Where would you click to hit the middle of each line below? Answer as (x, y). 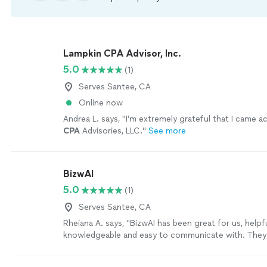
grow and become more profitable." (133, 259)
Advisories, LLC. (111, 131)
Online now (101, 103)
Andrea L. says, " (94, 119)
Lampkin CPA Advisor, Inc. (122, 53)
